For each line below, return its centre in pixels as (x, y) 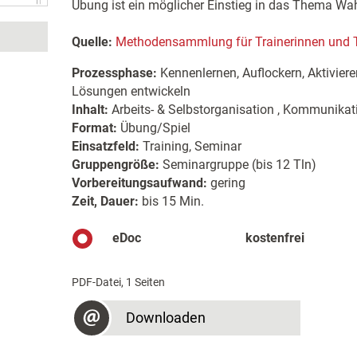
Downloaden (165, 318)
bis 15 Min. (171, 201)
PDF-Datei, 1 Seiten (118, 282)
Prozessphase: (114, 73)
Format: (94, 128)
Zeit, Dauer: (105, 201)
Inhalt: (90, 110)
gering (226, 183)
